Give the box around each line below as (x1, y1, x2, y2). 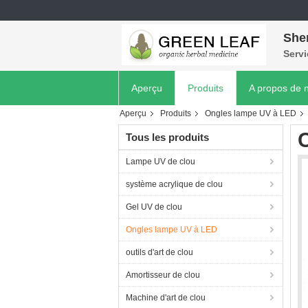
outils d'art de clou (126, 247, 193, 257)
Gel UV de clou (126, 202, 182, 212)
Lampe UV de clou (126, 157, 195, 166)
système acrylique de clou (126, 179, 223, 189)
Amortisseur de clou (126, 270, 200, 280)
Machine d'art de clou (126, 293, 206, 302)
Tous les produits (126, 131, 209, 143)
